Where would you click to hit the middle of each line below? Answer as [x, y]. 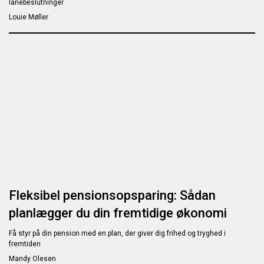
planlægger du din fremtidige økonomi [118, 213]
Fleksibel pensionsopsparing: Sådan [112, 196]
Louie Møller [29, 17]
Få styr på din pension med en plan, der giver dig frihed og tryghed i [117, 234]
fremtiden [25, 244]
